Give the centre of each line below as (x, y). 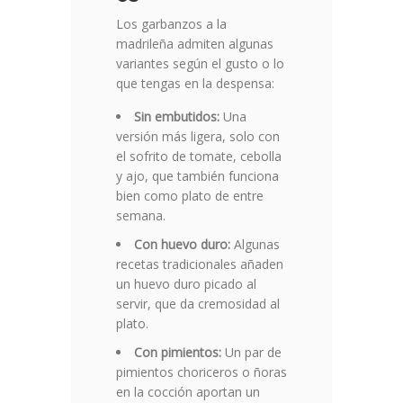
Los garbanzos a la (171, 24)
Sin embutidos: (177, 117)
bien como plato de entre (190, 196)
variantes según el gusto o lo (200, 64)
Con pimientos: (178, 353)
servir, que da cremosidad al (198, 304)
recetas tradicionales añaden (200, 264)
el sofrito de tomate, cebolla (199, 157)
